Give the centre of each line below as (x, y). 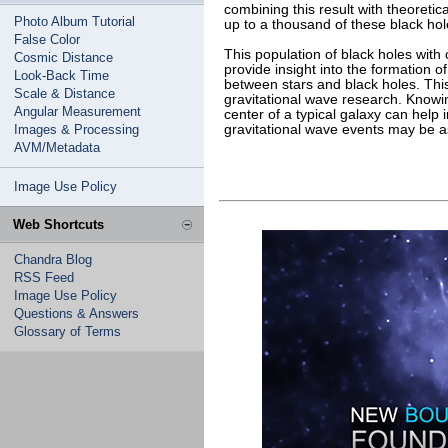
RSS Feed (44, 277)
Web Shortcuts (58, 224)
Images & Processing (76, 129)
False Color (47, 39)
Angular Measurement (77, 111)
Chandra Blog (53, 259)
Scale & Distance (64, 93)
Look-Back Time (61, 75)
